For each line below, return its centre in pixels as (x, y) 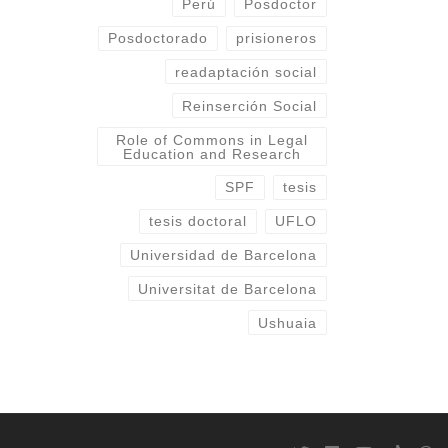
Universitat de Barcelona (227, 288)
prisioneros (276, 38)
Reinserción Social (249, 105)
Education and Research (211, 153)
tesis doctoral (198, 221)
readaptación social (245, 71)
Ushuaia (287, 322)
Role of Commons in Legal (211, 139)
